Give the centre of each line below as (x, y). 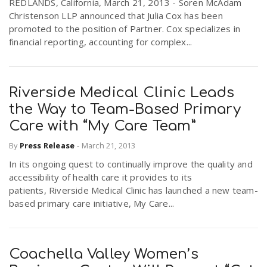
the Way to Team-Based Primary (125, 110)
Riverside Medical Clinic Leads (122, 93)
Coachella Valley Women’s (104, 254)
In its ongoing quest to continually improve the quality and (131, 164)
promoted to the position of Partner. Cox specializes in (125, 29)
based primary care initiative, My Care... (92, 203)
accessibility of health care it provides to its (101, 177)
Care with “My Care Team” (103, 126)
